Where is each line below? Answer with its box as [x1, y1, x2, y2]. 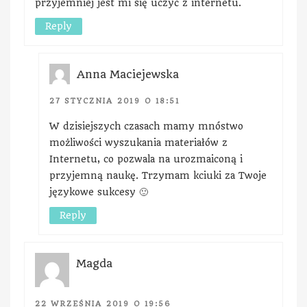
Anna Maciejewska [77, 67, 179, 81]
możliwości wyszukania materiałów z [49, 136, 228, 148]
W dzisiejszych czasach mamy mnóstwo [49, 120, 243, 132]
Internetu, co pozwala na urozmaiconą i [49, 153, 243, 164]
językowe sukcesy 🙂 [49, 186, 148, 197]
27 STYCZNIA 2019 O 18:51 [49, 96, 180, 106]
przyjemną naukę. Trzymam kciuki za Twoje [49, 169, 267, 181]
